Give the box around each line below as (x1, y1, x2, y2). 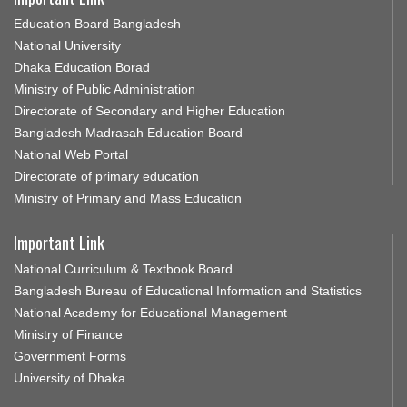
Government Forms (14, 348, 126, 363)
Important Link (14, 230, 104, 254)
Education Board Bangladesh (14, 15, 181, 31)
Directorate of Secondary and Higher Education (14, 103, 285, 118)
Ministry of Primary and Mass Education (14, 190, 242, 205)
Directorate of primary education (14, 168, 199, 184)
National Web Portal (14, 146, 128, 162)
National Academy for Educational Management (14, 304, 287, 320)
